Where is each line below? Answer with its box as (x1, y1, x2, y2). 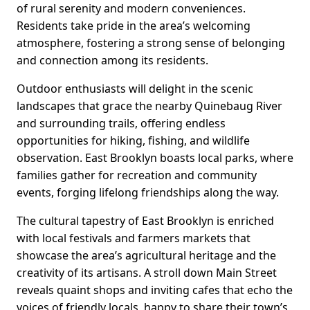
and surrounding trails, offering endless (17, 116, 226, 131)
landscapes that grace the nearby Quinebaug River (17, 98, 282, 114)
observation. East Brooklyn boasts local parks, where (17, 150, 293, 166)
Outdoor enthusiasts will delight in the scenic (17, 81, 253, 97)
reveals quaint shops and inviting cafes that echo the (17, 282, 293, 298)
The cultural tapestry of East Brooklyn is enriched (17, 213, 274, 229)
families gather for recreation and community (17, 167, 257, 183)
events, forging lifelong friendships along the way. (17, 185, 279, 201)
